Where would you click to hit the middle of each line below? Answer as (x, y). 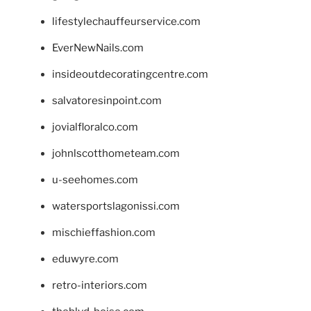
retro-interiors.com (100, 286)
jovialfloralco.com (95, 127)
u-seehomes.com (95, 180)
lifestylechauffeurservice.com (126, 22)
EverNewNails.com (98, 48)
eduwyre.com (85, 259)
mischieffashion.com (104, 233)
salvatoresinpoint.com (107, 101)
